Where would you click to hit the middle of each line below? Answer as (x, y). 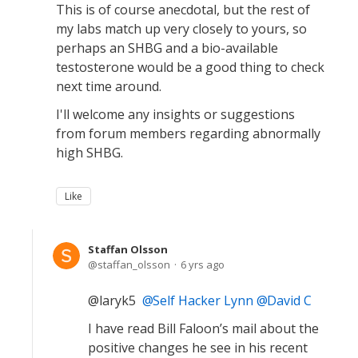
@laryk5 (115, 300)
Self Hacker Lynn (203, 300)
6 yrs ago (203, 265)
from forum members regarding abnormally (188, 133)
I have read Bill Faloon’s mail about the (203, 328)
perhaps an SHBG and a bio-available (167, 48)
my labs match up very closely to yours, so (181, 29)
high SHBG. (89, 153)
